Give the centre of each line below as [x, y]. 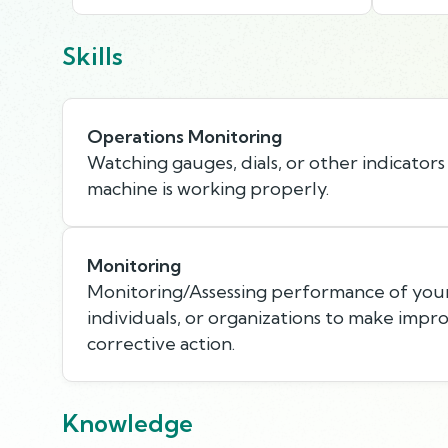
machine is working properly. [208, 188]
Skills [92, 55]
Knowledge [127, 422]
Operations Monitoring [184, 136]
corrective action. [161, 343]
